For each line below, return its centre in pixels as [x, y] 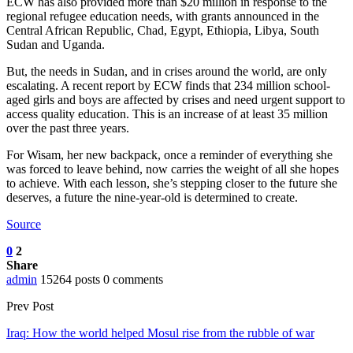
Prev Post [30, 307]
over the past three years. [68, 128]
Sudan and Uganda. [56, 45]
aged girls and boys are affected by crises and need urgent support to [176, 100]
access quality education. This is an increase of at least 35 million [167, 114]
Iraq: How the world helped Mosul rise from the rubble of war [160, 333]
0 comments [133, 280]
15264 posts [70, 280]
